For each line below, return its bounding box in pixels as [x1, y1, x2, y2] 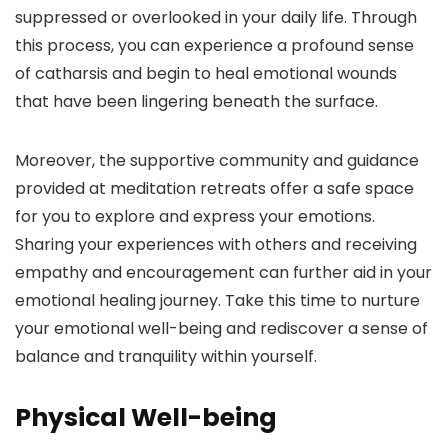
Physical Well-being [15, 400, 277, 436]
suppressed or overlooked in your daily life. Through [15, 6, 417, 30]
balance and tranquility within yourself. [15, 345, 317, 369]
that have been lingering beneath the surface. [15, 90, 378, 114]
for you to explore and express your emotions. [15, 205, 375, 229]
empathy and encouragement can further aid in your [15, 261, 432, 285]
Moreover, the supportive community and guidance [15, 149, 419, 173]
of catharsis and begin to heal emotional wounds [15, 62, 397, 86]
